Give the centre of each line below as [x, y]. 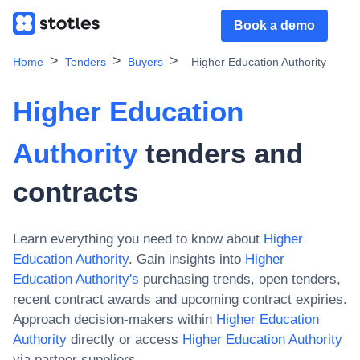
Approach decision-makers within [112, 319]
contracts [76, 192]
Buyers [145, 62]
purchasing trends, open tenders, [240, 279]
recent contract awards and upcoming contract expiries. [180, 299]
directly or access [123, 340]
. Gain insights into [185, 259]
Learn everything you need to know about [136, 239]
